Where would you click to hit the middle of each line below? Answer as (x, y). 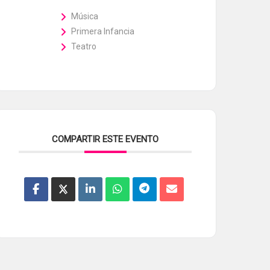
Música (85, 16)
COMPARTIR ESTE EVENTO (105, 139)
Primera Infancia (103, 31)
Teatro (84, 46)
